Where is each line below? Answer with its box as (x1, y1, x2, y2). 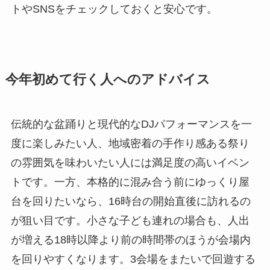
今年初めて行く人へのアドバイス (5, 72, 210, 87)
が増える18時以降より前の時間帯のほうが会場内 (10, 234, 251, 246)
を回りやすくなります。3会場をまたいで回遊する (10, 253, 256, 266)
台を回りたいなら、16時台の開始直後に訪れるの (10, 195, 251, 208)
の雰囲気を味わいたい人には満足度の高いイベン (10, 157, 250, 169)
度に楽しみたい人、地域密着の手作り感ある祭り (10, 137, 250, 150)
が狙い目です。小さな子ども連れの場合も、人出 (10, 215, 250, 227)
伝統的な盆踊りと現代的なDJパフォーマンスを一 (10, 118, 252, 131)
